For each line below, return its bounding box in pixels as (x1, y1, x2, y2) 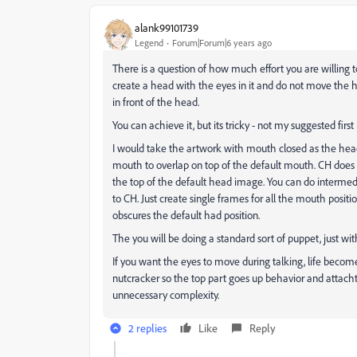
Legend (135, 36, 163, 49)
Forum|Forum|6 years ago (172, 36, 272, 49)
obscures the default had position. (112, 208, 260, 222)
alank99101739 (135, 20, 198, 34)
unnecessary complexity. (112, 288, 219, 301)
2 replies (128, 321, 167, 335)
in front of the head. (112, 95, 199, 108)
